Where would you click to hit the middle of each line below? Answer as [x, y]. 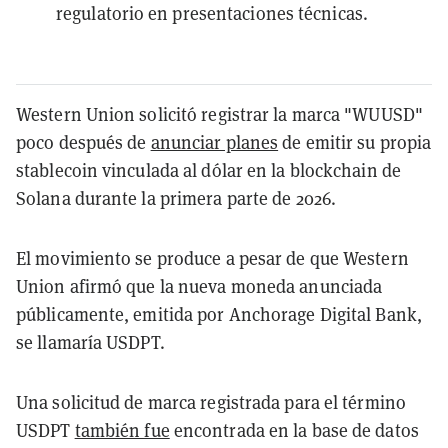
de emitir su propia [355, 142]
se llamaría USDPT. [90, 342]
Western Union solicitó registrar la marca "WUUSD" [219, 114]
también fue [122, 430]
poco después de [83, 142]
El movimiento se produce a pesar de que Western [212, 258]
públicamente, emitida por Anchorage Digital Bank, [219, 314]
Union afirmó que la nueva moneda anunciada [199, 286]
